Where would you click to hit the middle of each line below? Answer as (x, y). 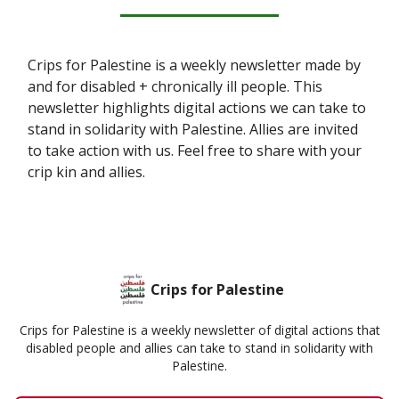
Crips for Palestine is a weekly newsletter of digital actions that (199, 330)
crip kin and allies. (86, 172)
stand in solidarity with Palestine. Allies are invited (193, 130)
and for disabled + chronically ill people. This (175, 87)
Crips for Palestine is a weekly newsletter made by (194, 65)
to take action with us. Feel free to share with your (195, 151)
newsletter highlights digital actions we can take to (197, 108)
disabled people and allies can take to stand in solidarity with (199, 348)
